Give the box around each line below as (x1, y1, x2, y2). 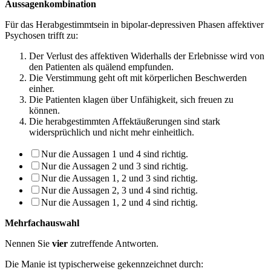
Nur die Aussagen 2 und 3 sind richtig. (41, 160, 188, 171)
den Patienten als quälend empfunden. (29, 61, 174, 72)
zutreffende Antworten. (68, 238, 158, 249)
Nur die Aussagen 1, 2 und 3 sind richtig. (41, 172, 198, 183)
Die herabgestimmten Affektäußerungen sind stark (29, 116, 220, 126)
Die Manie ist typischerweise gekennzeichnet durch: (5, 258, 203, 269)
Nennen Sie (5, 238, 50, 249)
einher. (29, 83, 54, 94)
